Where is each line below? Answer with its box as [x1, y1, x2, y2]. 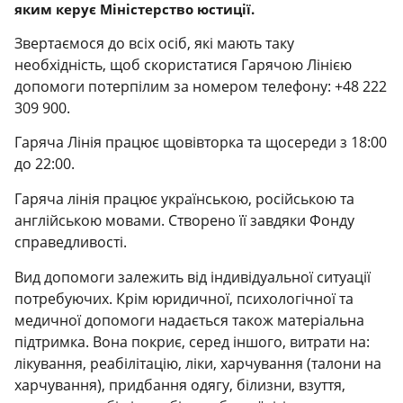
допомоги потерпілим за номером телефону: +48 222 [14, 76, 388, 96]
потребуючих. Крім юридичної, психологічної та [14, 288, 354, 309]
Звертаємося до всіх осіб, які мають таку [14, 32, 295, 53]
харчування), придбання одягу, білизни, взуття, [14, 374, 346, 395]
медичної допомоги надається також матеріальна [14, 309, 365, 330]
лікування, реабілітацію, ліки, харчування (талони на [14, 353, 382, 373]
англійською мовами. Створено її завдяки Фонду [14, 210, 355, 231]
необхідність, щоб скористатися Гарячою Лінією [14, 54, 353, 75]
